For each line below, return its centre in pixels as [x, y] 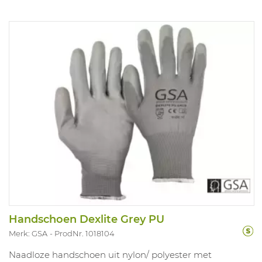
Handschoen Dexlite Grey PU [87, 220]
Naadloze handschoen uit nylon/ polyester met [110, 255]
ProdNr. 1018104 [85, 234]
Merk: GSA [28, 234]
